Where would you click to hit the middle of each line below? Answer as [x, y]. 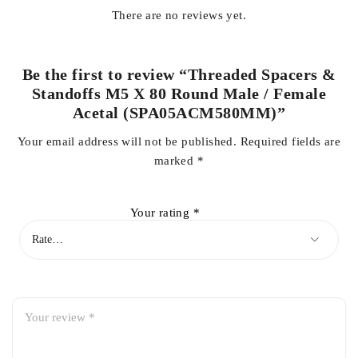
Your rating [161, 212]
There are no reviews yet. [179, 15]
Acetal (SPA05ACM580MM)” [179, 112]
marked [175, 160]
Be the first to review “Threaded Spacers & [179, 74]
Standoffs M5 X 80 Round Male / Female [179, 93]
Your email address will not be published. [127, 141]
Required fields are [290, 141]
